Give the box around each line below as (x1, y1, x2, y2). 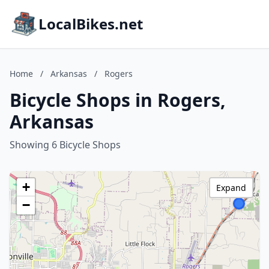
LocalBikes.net (38, 14, 143, 34)
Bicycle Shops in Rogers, (10, 88, 226, 112)
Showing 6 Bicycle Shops (10, 138, 121, 151)
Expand (216, 182, 246, 193)
